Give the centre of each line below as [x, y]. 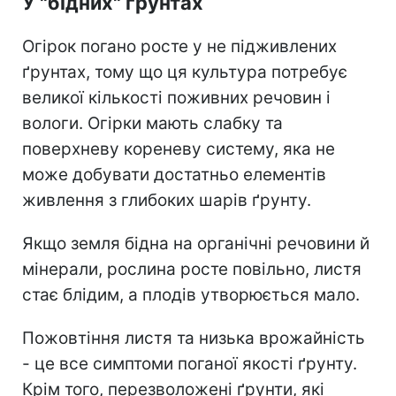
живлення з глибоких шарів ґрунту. [167, 200]
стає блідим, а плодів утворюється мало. [191, 294]
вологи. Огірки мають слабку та [152, 123]
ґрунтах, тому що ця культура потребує [185, 72]
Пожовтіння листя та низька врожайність [194, 338]
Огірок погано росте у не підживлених [179, 46]
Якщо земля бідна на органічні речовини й [196, 243]
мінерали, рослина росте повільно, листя [192, 269]
